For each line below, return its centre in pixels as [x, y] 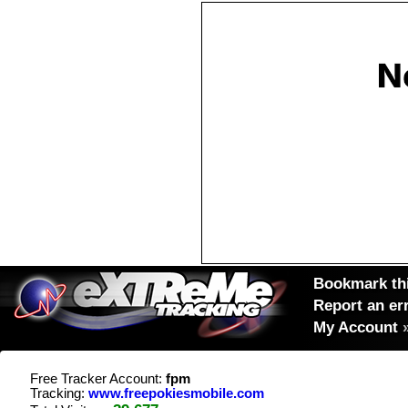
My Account [356, 327]
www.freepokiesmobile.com [176, 393]
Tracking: [59, 393]
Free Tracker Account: [98, 379]
